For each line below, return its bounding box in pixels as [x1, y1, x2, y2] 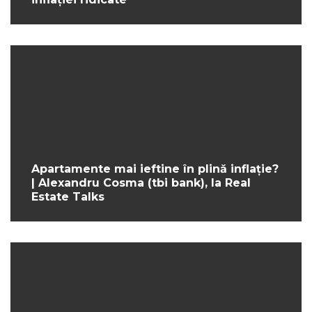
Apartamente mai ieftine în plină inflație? [31, 162, 279, 176]
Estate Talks [31, 190, 104, 204]
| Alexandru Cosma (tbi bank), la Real [31, 176, 251, 190]
